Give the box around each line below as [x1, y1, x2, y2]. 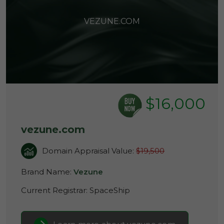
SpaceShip [89, 185, 130, 195]
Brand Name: [21, 167, 73, 176]
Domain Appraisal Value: [42, 146, 136, 155]
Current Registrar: [21, 185, 89, 195]
